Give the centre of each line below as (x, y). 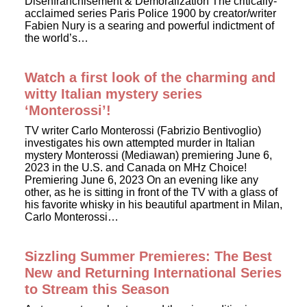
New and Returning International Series (153, 273)
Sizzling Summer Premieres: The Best (148, 256)
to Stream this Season (97, 289)
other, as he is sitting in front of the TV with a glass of (151, 192)
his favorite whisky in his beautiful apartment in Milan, (153, 205)
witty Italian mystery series (113, 94)
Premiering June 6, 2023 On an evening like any (142, 180)
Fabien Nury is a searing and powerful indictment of (149, 26)
